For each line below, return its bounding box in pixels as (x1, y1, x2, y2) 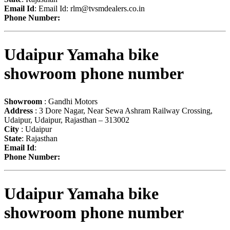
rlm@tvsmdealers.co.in (70, 4, 145, 13)
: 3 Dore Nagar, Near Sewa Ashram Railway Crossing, (33, 106, 213, 115)
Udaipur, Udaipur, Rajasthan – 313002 (4, 115, 129, 124)
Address (4, 106, 33, 115)
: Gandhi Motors (42, 97, 98, 106)
